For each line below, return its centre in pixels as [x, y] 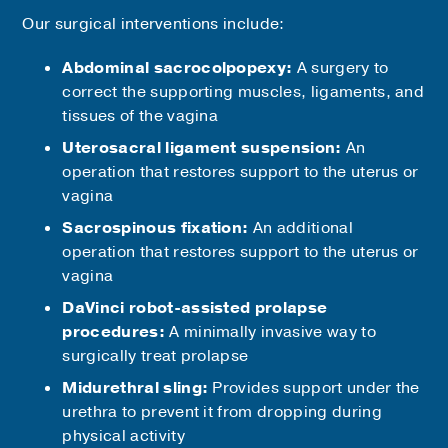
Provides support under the [316, 387]
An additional [302, 227]
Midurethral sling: [137, 387]
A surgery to [342, 67]
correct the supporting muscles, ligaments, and [243, 91]
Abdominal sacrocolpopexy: [179, 67]
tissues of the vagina [140, 115]
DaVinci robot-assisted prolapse [195, 307]
